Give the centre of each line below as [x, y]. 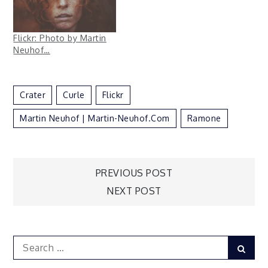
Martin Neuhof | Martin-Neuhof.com [95, 118]
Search [28, 243]
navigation [88, 212]
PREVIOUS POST [134, 173]
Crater [33, 95]
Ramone [204, 118]
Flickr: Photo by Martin [60, 38]
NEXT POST [134, 191]
